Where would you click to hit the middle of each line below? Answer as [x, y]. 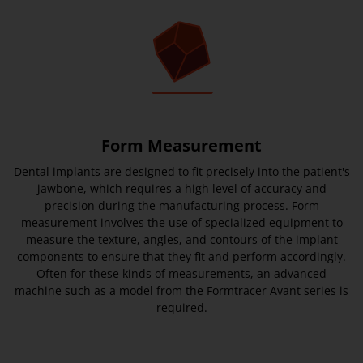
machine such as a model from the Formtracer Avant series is [181, 291]
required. [181, 308]
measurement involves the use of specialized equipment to [181, 223]
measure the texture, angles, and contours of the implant [181, 240]
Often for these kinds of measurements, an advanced [181, 274]
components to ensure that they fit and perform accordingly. [181, 257]
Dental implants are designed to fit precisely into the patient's [181, 172]
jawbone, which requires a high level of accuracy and [181, 189]
